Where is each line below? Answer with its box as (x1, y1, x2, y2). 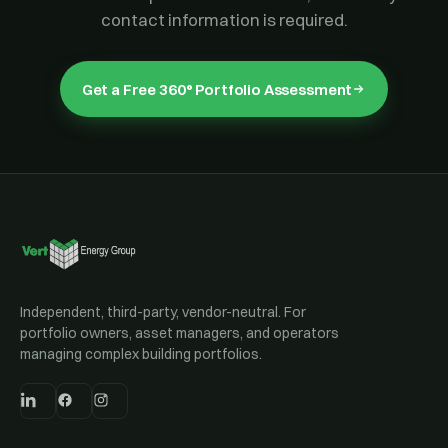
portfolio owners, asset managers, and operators (20, 324, 339, 342)
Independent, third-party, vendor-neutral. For (20, 303, 306, 321)
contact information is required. (100, 9, 348, 30)
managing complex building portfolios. (20, 345, 262, 363)
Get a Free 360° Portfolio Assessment (81, 79, 353, 99)
